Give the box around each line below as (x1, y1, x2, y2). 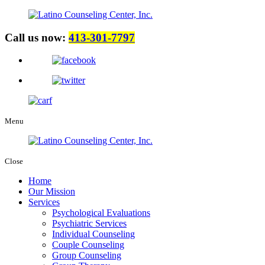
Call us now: (5, 31, 69, 44)
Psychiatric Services (52, 218, 127, 229)
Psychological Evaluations (52, 208, 150, 218)
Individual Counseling (52, 229, 135, 240)
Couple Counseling (52, 240, 124, 250)
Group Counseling (52, 250, 121, 261)
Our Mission (28, 186, 75, 197)
